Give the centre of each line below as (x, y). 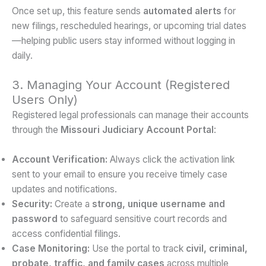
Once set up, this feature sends (77, 11)
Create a (72, 204)
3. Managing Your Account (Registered (121, 85)
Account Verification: (60, 159)
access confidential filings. (66, 233)
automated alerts (182, 11)
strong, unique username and (159, 204)
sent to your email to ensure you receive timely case (120, 174)
